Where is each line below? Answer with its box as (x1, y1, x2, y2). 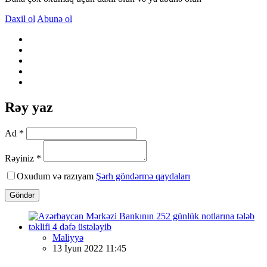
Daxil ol (5, 13, 35, 24)
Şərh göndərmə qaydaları (96, 170, 190, 181)
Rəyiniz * (5, 153, 41, 163)
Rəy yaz (5, 99, 53, 115)
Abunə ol (37, 13, 72, 24)
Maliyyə (52, 232, 83, 243)
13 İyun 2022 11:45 (52, 243, 126, 253)
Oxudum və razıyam (17, 170, 96, 181)
